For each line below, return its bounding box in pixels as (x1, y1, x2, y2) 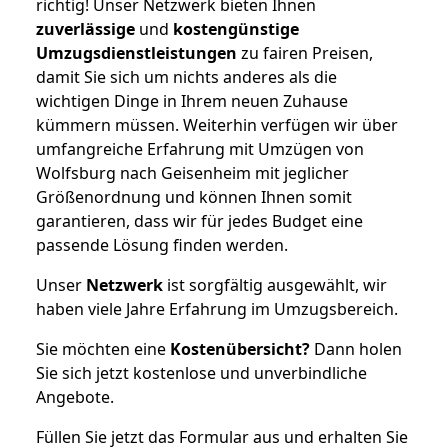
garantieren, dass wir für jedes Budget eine (36, 209, 363, 232)
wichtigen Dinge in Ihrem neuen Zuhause (36, 89, 348, 112)
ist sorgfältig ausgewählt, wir (163, 273, 387, 296)
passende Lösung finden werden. (36, 233, 288, 256)
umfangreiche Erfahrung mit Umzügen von (36, 137, 364, 160)
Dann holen (310, 337, 402, 360)
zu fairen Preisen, (237, 41, 373, 64)
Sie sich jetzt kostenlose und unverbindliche (36, 361, 367, 384)
